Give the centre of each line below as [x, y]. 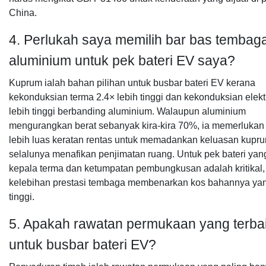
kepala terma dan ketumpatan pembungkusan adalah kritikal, [137, 168]
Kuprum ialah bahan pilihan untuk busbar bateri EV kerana [132, 83]
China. [23, 13]
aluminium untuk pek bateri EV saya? [122, 61]
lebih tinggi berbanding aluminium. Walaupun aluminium [127, 111]
